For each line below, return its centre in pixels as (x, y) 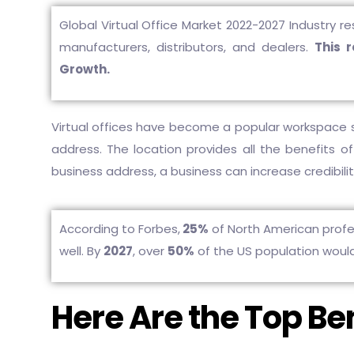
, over (150, 251)
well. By (81, 251)
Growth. (84, 69)
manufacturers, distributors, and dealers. (187, 47)
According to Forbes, (119, 229)
